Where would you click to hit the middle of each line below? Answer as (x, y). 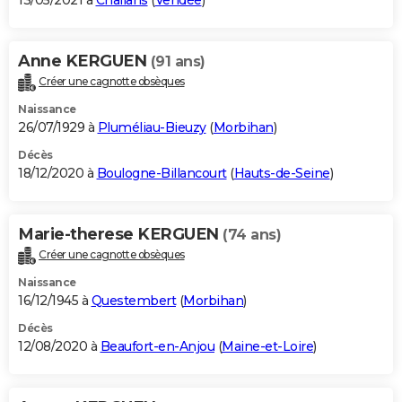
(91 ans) (178, 62)
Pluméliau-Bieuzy (152, 128)
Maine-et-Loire (267, 346)
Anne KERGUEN (84, 61)
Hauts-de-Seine (282, 174)
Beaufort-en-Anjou (157, 346)
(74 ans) (252, 235)
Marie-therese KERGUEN (120, 235)
